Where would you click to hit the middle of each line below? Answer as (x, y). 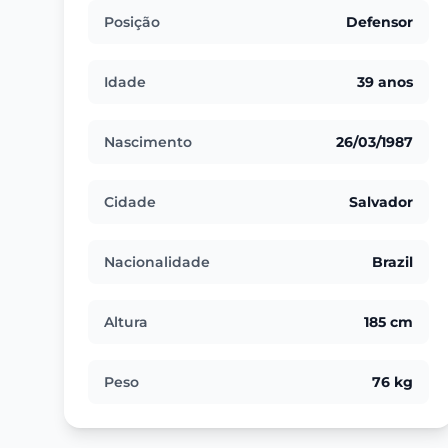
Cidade (130, 202)
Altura (126, 322)
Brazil (393, 262)
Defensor (380, 22)
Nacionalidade (157, 262)
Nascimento (148, 142)
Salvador (381, 202)
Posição (132, 22)
